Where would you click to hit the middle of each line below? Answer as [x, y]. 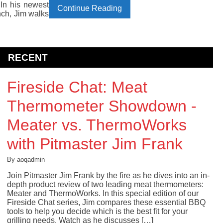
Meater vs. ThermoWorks [97, 125]
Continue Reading [90, 8]
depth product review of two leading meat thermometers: [105, 185]
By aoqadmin [26, 160]
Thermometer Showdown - [102, 106]
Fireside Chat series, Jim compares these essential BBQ [106, 203]
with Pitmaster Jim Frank [95, 144]
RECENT [28, 58]
